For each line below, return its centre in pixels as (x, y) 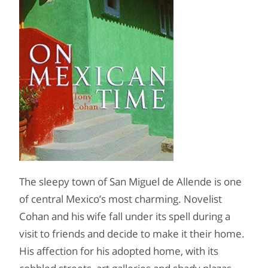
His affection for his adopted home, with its (119, 251)
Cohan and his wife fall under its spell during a (125, 216)
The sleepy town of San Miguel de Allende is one (130, 182)
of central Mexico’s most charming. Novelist (121, 199)
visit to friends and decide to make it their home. (132, 234)
